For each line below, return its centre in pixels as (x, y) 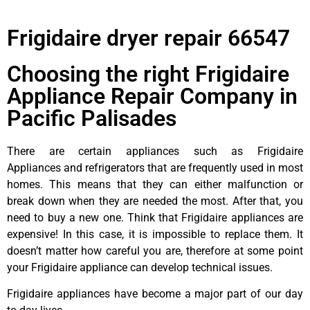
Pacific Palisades (92, 118)
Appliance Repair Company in (152, 96)
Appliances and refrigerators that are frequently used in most (155, 167)
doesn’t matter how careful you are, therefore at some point (155, 250)
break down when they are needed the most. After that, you (155, 201)
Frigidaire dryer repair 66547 (148, 38)
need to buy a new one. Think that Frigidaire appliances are (155, 217)
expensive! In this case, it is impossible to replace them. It (155, 234)
